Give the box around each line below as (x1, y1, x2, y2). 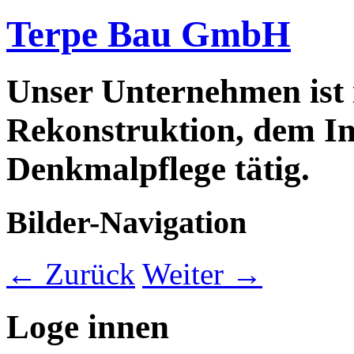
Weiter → (142, 256, 262, 291)
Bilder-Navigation (6, 205, 247, 241)
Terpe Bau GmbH (6, 13, 291, 55)
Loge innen (6, 307, 169, 345)
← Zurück (6, 256, 135, 291)
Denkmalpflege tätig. (6, 150, 310, 188)
